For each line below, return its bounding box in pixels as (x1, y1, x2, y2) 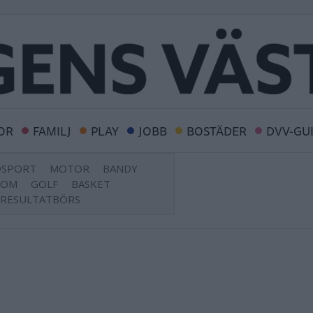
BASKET (71, 177, 110, 191)
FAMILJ (33, 121, 71, 140)
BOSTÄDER (187, 121, 247, 140)
